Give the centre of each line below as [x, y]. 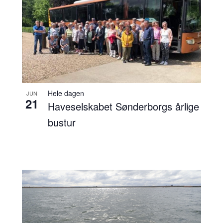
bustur [61, 122]
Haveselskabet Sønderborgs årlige [123, 107]
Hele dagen [66, 93]
